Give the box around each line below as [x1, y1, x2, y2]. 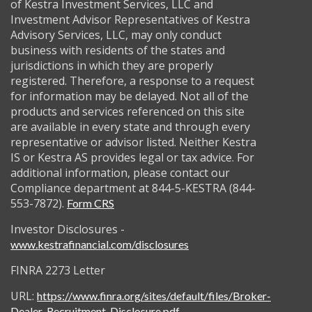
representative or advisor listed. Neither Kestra [10, 134, 256, 150]
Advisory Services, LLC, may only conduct [10, 27, 221, 42]
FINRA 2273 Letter [10, 263, 108, 278]
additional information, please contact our [10, 165, 230, 180]
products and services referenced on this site [10, 104, 244, 119]
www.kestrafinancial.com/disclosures [10, 237, 189, 251]
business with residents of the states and [10, 42, 225, 58]
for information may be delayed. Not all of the [10, 88, 249, 104]
